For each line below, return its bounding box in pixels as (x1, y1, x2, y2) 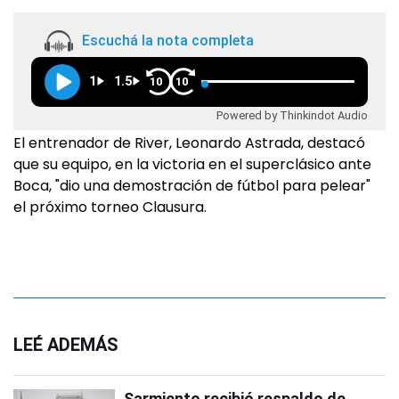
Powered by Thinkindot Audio (216, 108, 368, 122)
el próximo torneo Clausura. (13, 197, 207, 217)
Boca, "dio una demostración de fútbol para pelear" (13, 175, 370, 196)
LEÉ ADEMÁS (13, 334, 118, 355)
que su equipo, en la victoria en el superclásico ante (13, 154, 371, 175)
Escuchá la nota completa (82, 32, 254, 50)
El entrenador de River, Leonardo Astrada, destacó (13, 133, 365, 153)
